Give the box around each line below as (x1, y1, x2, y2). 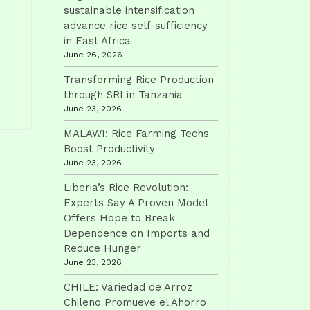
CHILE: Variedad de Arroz (64, 281, 192, 293)
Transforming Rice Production (64, 73, 214, 86)
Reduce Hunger (64, 242, 141, 255)
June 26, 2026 (64, 50, 122, 60)
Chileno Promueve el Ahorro (64, 296, 206, 309)
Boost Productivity (64, 143, 155, 155)
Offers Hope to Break (64, 212, 175, 224)
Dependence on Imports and (64, 227, 210, 239)
